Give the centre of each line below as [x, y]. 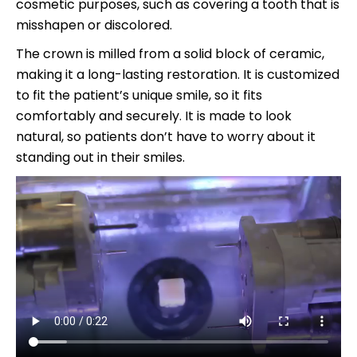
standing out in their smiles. [100, 158]
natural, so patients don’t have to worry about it [166, 137]
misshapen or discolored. [94, 25]
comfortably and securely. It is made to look [154, 116]
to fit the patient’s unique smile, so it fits [139, 96]
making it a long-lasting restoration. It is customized [178, 75]
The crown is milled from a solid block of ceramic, [170, 54]
